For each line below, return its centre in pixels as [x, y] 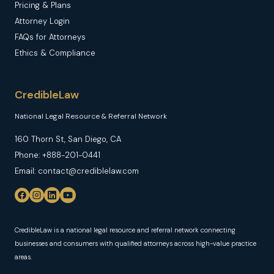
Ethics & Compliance [55, 53]
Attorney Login [42, 21]
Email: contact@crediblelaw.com [77, 171]
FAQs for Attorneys [50, 37]
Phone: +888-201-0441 [57, 155]
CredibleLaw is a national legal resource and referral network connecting [125, 230]
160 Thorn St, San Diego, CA [68, 139]
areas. [23, 257]
